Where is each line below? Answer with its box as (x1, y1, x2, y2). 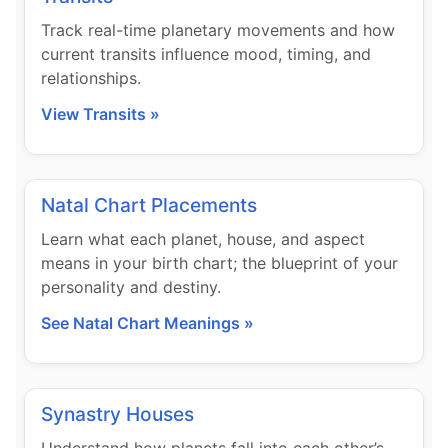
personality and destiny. (41, 277, 221, 298)
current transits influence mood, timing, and (41, 44, 371, 65)
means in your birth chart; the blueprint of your (41, 253, 398, 274)
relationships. (41, 68, 141, 89)
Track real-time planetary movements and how (41, 20, 395, 41)
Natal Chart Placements (41, 193, 257, 218)
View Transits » (41, 104, 160, 125)
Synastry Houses (41, 402, 194, 427)
